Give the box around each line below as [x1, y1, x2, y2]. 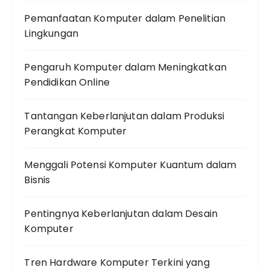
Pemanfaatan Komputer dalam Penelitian [24, 11, 226, 25]
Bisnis [24, 173, 51, 187]
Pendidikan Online [24, 75, 110, 89]
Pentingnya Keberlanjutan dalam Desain [24, 207, 218, 221]
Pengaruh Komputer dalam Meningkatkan [24, 60, 227, 74]
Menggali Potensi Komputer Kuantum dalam [24, 158, 237, 172]
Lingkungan [24, 27, 78, 40]
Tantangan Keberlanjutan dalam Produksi [24, 109, 225, 123]
